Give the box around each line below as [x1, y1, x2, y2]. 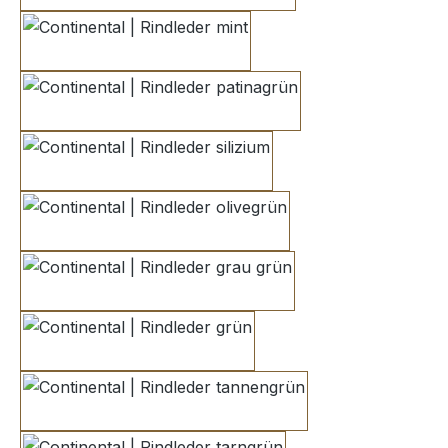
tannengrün [162, 402, 252, 423]
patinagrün [159, 102, 241, 123]
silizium [145, 162, 199, 183]
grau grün [156, 282, 232, 303]
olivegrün [153, 222, 225, 243]
